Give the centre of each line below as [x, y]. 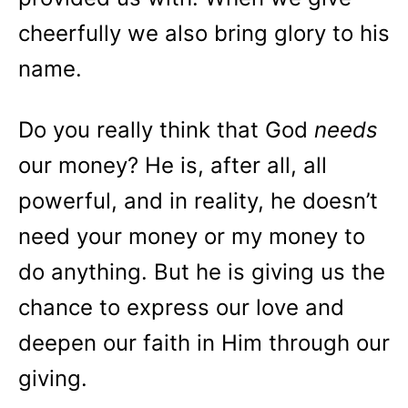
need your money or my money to [192, 236]
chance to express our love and [181, 307]
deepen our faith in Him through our [204, 343]
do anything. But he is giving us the [202, 272]
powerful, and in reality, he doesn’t [198, 201]
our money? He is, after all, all [173, 165]
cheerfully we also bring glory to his [204, 33]
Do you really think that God [166, 130]
